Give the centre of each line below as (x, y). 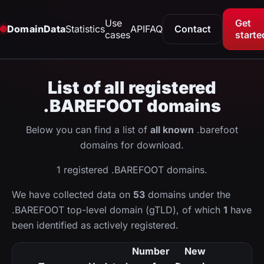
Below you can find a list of (88, 129)
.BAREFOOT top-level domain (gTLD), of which (118, 209)
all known (172, 129)
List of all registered (132, 87)
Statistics (85, 29)
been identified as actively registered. (95, 225)
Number (151, 251)
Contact (193, 29)
